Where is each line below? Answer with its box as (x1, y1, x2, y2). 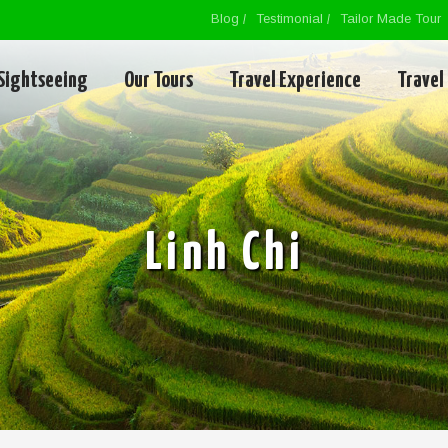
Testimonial (255, 11, 323, 27)
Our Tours (124, 69, 193, 92)
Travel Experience (229, 69, 361, 92)
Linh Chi (144, 229, 304, 280)
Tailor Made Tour (339, 11, 441, 27)
